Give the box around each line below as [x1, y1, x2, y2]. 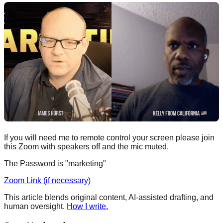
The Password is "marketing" [4, 159, 106, 168]
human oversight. [4, 202, 65, 211]
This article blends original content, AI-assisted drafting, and [4, 193, 214, 202]
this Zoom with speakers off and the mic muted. [4, 142, 169, 151]
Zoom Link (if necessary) [4, 176, 91, 185]
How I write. [67, 202, 108, 211]
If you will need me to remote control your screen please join [4, 133, 215, 142]
